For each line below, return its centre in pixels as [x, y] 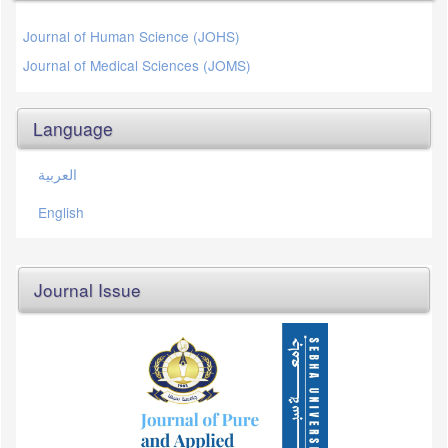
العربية [57, 174]
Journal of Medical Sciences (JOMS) [137, 65]
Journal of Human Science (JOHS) [131, 36]
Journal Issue [87, 290]
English [61, 212]
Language [73, 129]
